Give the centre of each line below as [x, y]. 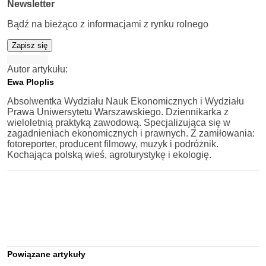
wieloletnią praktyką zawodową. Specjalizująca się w [119, 123]
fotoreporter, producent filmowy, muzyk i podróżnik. [113, 144]
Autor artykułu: [37, 69]
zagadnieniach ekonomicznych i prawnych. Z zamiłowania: [131, 134]
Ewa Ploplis [31, 82]
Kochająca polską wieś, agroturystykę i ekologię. [109, 155]
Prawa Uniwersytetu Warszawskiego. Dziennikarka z [118, 112]
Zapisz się [30, 46]
